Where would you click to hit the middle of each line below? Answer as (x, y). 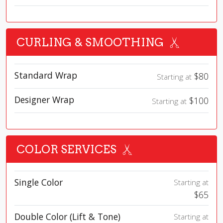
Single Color (39, 182)
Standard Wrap (46, 75)
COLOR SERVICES (66, 150)
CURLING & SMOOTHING (90, 43)
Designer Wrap (44, 100)
